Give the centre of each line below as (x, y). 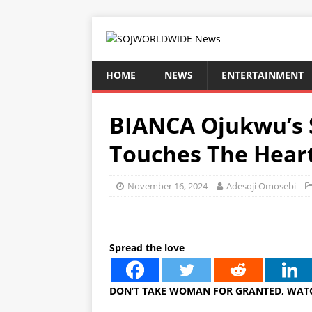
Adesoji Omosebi (261, 186)
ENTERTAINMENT (263, 75)
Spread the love (147, 248)
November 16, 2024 (167, 186)
